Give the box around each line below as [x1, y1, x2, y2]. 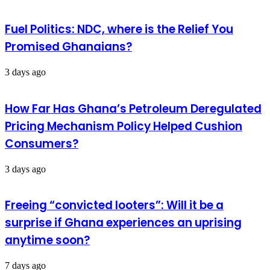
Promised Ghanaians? [5, 39, 132, 55]
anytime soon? [5, 232, 90, 249]
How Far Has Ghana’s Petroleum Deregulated [5, 100, 262, 117]
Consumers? [5, 135, 78, 152]
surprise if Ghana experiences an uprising [5, 215, 242, 231]
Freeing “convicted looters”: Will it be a [5, 197, 224, 214]
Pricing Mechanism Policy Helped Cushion [5, 118, 242, 134]
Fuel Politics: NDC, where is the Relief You [5, 21, 233, 38]
